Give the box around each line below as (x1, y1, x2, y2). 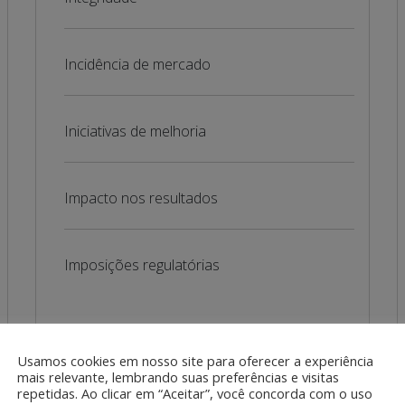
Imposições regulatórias (63, 255, 220, 275)
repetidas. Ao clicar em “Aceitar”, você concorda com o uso (17, 383, 372, 402)
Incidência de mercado (63, 54, 211, 74)
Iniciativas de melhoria (63, 121, 206, 141)
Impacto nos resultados (63, 188, 218, 208)
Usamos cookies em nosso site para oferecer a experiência (17, 351, 373, 370)
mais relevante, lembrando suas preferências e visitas (17, 367, 339, 386)
